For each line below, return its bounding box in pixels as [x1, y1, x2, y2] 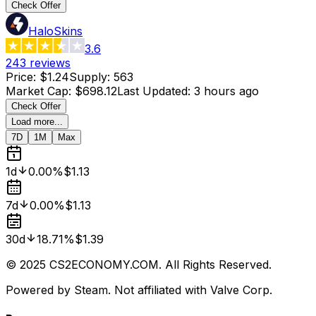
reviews [30, 55, 71, 70]
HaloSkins [28, 23, 83, 38]
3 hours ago [194, 83, 259, 98]
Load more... [11, 116, 63, 127]
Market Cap [6, 83, 68, 98]
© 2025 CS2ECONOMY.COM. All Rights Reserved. [6, 257, 272, 272]
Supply [69, 69, 107, 84]
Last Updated [117, 83, 188, 98]
